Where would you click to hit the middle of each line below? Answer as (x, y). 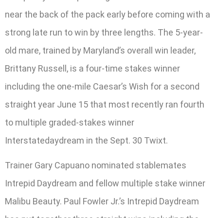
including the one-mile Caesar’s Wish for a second (102, 87)
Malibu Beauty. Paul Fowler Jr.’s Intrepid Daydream (102, 201)
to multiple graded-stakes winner (70, 123)
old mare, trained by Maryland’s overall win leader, (100, 51)
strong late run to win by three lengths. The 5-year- (104, 33)
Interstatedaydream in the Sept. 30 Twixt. (86, 141)
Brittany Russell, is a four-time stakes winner (92, 69)
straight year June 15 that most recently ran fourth (105, 105)
